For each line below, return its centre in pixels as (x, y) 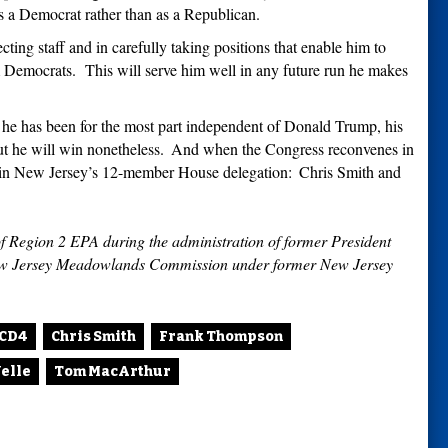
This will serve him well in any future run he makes (246, 70)
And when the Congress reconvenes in (290, 149)
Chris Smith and (348, 172)
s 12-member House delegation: (192, 172)
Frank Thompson (221, 337)
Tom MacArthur (112, 372)
